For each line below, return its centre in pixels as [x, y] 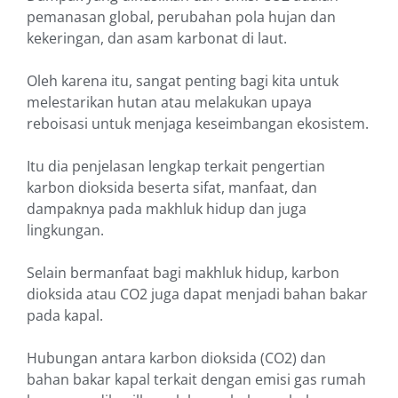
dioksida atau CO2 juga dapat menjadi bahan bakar [197, 295]
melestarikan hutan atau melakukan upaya [169, 103]
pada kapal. [65, 316]
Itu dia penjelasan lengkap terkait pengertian [176, 167]
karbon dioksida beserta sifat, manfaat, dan [172, 188]
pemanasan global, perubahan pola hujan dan [181, 17]
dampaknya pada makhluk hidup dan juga [167, 209]
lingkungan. [65, 231]
